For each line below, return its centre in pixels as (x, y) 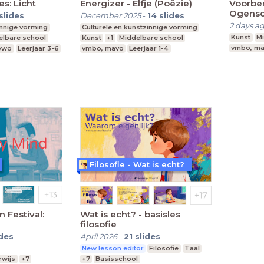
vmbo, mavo (103, 48)
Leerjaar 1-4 (149, 48)
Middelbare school (151, 37)
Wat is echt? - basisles (130, 214)
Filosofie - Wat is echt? (137, 164)
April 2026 (98, 237)
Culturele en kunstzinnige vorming (139, 27)
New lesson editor (113, 248)
